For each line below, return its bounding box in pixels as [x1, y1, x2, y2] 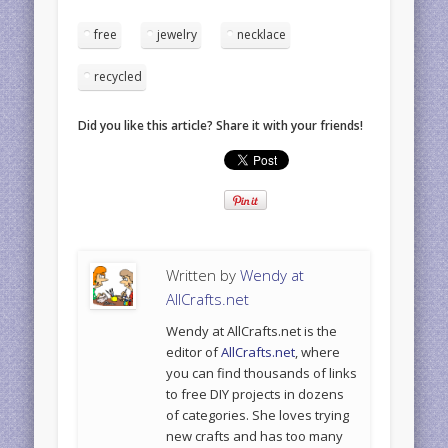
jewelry [157, 26, 198, 44]
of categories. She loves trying [166, 406, 350, 425]
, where [295, 343, 341, 362]
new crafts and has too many [166, 427, 344, 446]
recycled [94, 68, 143, 86]
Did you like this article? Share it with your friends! [78, 117, 364, 135]
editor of [166, 343, 222, 362]
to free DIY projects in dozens [166, 385, 345, 404]
